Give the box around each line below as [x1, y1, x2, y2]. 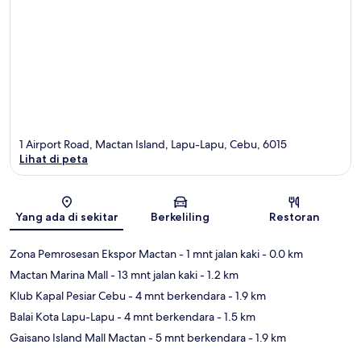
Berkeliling [151, 210, 210, 225]
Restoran [268, 210, 320, 225]
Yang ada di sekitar [15, 210, 118, 225]
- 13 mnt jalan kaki [108, 268, 197, 283]
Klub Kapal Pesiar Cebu [10, 288, 126, 304]
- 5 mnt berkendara [146, 330, 246, 346]
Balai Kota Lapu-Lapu [10, 309, 114, 325]
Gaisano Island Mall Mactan [10, 330, 146, 346]
